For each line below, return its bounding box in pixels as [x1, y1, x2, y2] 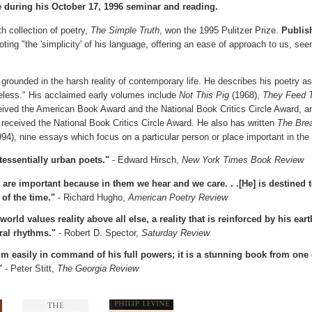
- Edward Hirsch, [109, 155, 182, 166]
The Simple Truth [91, 24, 159, 36]
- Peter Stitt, [2, 263, 57, 274]
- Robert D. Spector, [56, 227, 141, 238]
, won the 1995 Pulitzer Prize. [159, 24, 281, 36]
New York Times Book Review [182, 155, 304, 166]
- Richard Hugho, [55, 192, 128, 203]
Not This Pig [179, 89, 229, 100]
